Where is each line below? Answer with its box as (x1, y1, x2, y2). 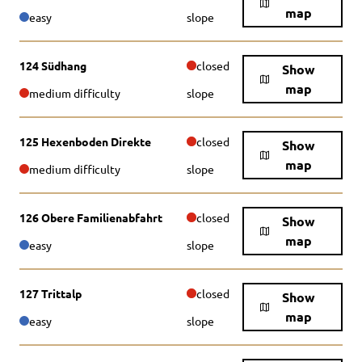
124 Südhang (19, 58, 86, 73)
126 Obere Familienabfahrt (19, 210, 162, 225)
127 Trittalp (19, 286, 82, 301)
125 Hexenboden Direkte (19, 134, 151, 149)
